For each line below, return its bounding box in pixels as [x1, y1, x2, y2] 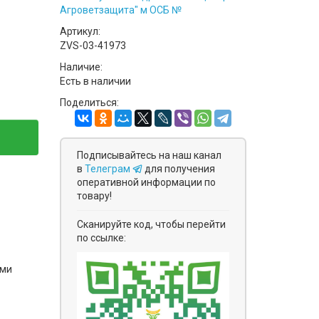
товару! [76, 190, 112, 202]
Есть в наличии [59, 75, 131, 87]
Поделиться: [59, 97, 119, 108]
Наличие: [59, 61, 103, 73]
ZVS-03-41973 [59, 40, 126, 51]
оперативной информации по [76, 177, 216, 188]
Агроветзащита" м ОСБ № [59, 4, 182, 16]
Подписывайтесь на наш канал [76, 150, 221, 161]
